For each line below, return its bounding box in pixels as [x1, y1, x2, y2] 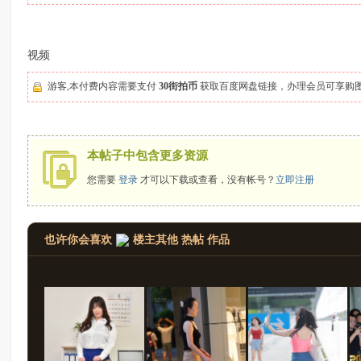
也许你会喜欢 [44, 233, 113, 246]
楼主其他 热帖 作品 [133, 233, 230, 246]
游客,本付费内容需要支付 [48, 81, 160, 92]
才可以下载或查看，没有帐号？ [138, 174, 276, 185]
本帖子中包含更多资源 [87, 149, 209, 162]
